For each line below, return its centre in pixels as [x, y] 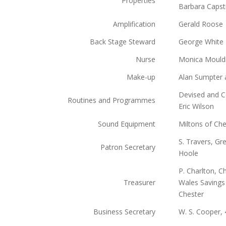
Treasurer [139, 182]
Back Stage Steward [123, 42]
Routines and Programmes [111, 100]
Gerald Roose [201, 24]
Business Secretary [124, 212]
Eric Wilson [196, 106]
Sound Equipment [127, 124]
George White [201, 42]
